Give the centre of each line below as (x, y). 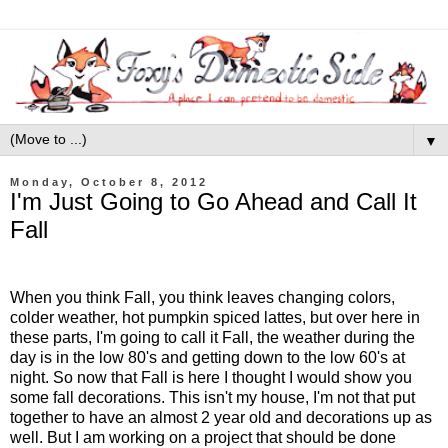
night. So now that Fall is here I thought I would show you (211, 377)
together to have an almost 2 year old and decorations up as (221, 417)
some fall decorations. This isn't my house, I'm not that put (212, 397)
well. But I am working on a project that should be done (203, 437)
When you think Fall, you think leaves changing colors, (202, 297)
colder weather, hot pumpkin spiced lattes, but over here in (215, 317)
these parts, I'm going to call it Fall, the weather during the (212, 337)
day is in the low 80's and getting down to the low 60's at (207, 357)
